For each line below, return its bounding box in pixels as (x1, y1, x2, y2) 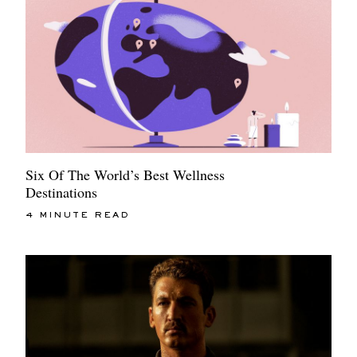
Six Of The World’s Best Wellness (25, 165, 225, 185)
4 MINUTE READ (25, 211, 130, 220)
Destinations (25, 182, 97, 202)
